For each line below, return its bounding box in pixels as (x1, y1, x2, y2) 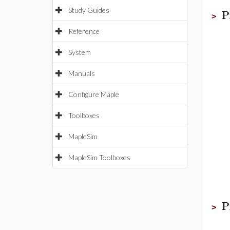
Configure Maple (68, 90, 119, 99)
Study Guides (68, 6, 109, 14)
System (68, 48, 91, 56)
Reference (68, 27, 100, 35)
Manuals (68, 69, 95, 78)
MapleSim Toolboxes (68, 153, 130, 162)
